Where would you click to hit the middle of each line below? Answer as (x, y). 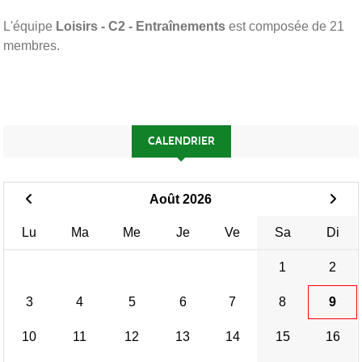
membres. (32, 45)
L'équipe (29, 26)
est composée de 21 (285, 26)
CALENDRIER (181, 141)
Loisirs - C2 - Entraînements (141, 26)
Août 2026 (181, 199)
